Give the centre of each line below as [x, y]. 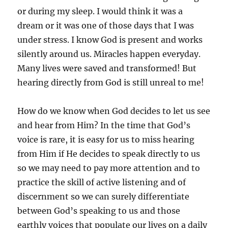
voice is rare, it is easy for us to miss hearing [106, 139]
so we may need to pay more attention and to [109, 168]
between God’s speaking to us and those [99, 210]
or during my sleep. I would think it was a [100, 11]
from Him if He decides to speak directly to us [109, 153]
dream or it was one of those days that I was [106, 25]
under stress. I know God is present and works [110, 39]
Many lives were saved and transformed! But [107, 68]
